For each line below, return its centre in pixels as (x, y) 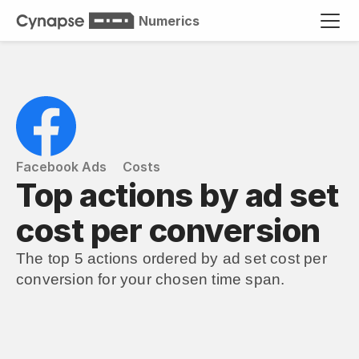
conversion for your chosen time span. (151, 279)
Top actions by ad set (177, 195)
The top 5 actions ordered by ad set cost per (171, 258)
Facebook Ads (61, 167)
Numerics (169, 20)
